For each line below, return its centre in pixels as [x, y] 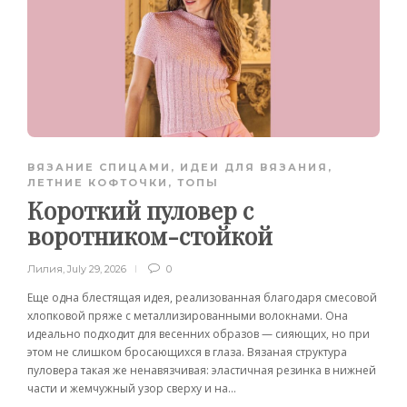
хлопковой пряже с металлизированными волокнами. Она [188, 315]
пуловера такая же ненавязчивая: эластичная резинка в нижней [202, 370]
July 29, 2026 [97, 268]
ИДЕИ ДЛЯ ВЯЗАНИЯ [254, 167]
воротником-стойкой [150, 235]
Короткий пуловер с [140, 210]
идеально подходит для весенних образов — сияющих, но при [199, 333]
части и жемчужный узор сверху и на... [132, 388]
